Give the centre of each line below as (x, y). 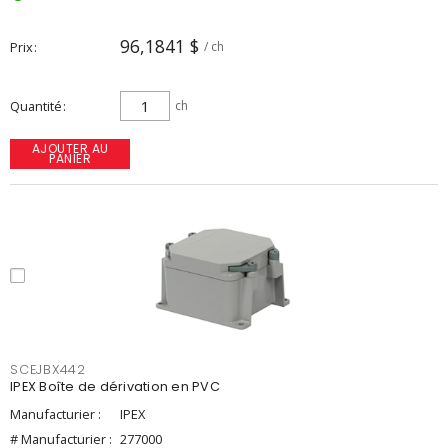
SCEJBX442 (48, 369)
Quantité (36, 106)
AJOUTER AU (70, 148)
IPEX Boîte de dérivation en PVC (115, 386)
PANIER (70, 158)
